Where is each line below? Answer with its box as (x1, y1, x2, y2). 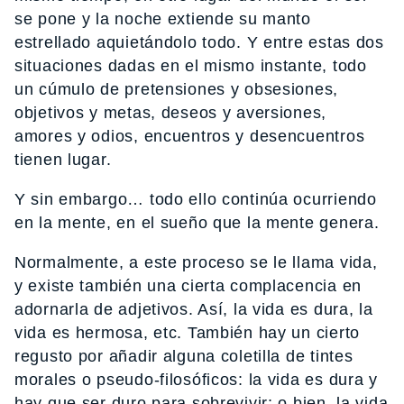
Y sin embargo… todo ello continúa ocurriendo (14, 190, 377, 209)
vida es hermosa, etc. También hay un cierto (14, 324, 360, 343)
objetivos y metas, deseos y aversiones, (14, 104, 327, 123)
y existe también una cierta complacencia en (14, 277, 362, 296)
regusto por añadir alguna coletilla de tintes (14, 347, 353, 366)
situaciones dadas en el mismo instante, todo (14, 57, 367, 76)
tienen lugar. (14, 151, 112, 170)
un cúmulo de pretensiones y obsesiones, (14, 80, 339, 99)
